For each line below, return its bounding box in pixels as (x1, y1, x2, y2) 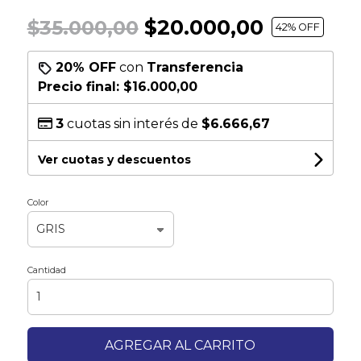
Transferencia (146, 59, 243, 75)
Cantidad (27, 263, 66, 276)
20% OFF (55, 59, 116, 75)
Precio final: (37, 78, 123, 94)
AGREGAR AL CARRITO (105, 337, 256, 353)
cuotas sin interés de (63, 115, 201, 131)
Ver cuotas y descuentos (37, 151, 191, 167)
